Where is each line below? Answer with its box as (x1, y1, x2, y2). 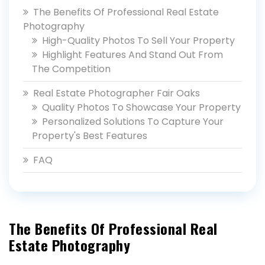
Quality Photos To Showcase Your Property (42, 101, 241, 114)
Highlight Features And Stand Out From (42, 48, 223, 62)
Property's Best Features (32, 129, 147, 143)
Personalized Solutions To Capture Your (42, 115, 224, 128)
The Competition (32, 62, 111, 76)
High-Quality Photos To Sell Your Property (42, 34, 235, 47)
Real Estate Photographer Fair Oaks (33, 86, 200, 100)
